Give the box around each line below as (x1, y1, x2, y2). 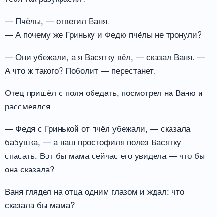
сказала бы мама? (5, 198, 75, 211)
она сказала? (5, 162, 54, 175)
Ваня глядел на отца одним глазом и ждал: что (5, 185, 184, 197)
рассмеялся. (5, 99, 53, 112)
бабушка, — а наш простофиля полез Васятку (5, 135, 181, 148)
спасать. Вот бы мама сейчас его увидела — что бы (5, 149, 205, 161)
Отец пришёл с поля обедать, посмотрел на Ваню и (5, 86, 203, 98)
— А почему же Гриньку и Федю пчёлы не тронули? (5, 28, 201, 41)
